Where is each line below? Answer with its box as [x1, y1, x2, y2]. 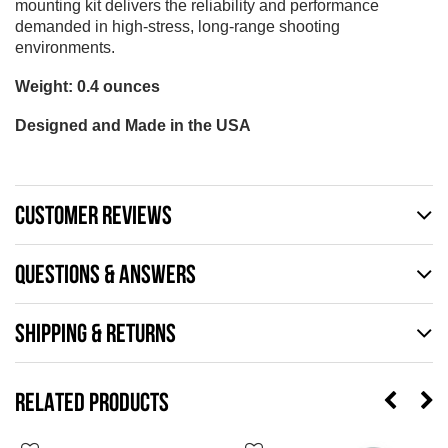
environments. [15, 38, 119, 56]
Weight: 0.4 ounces [15, 77, 160, 95]
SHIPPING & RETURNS [15, 318, 176, 346]
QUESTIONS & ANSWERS [15, 259, 196, 287]
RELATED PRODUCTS [15, 387, 169, 415]
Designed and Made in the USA [15, 116, 251, 134]
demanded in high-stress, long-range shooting [15, 17, 340, 35]
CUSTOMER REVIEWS [15, 200, 172, 228]
